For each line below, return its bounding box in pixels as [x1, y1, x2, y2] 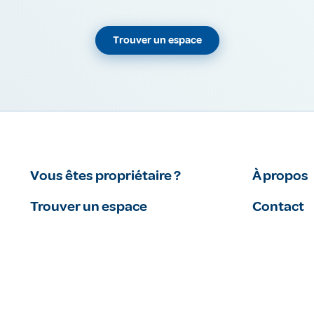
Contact [252, 198, 304, 216]
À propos [252, 167, 308, 185]
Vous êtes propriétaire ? [30, 167, 182, 185]
